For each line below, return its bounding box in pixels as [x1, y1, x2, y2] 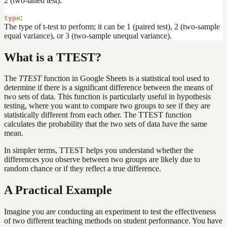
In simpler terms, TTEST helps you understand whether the [4, 146, 194, 155]
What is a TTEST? [4, 50, 101, 64]
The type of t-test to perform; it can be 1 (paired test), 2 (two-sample [4, 22, 220, 31]
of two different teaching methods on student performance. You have [4, 216, 222, 225]
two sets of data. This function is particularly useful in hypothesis [4, 92, 211, 101]
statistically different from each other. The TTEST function [4, 110, 192, 120]
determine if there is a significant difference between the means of [4, 83, 213, 92]
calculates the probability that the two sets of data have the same [4, 120, 207, 129]
